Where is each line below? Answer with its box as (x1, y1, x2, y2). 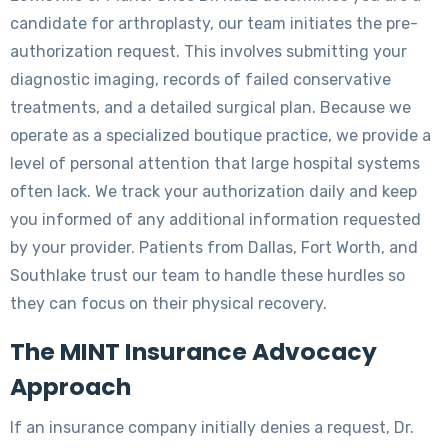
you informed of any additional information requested (10, 209, 421, 229)
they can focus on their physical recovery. (10, 293, 327, 313)
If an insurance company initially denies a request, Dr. (10, 417, 414, 437)
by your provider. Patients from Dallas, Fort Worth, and (10, 237, 418, 257)
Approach (10, 369, 131, 403)
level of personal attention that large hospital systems (10, 153, 420, 173)
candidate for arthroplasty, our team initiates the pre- (10, 13, 418, 33)
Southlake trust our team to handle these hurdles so (10, 265, 405, 285)
